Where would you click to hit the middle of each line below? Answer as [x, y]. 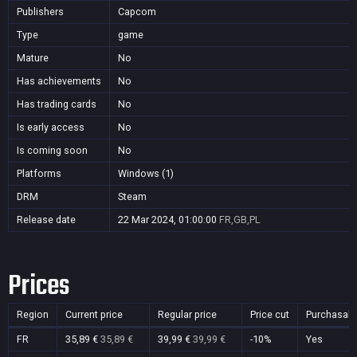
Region [33, 314]
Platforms [39, 173]
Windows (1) [146, 173]
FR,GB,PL [239, 220]
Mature [33, 58]
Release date [46, 220]
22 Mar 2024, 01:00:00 [167, 220]
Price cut [270, 314]
